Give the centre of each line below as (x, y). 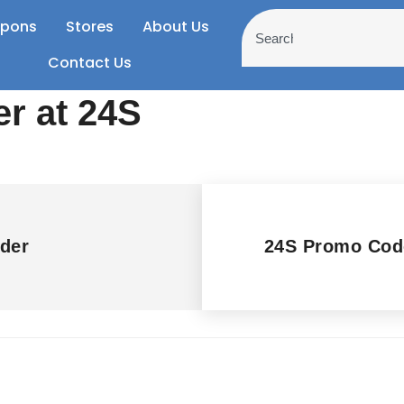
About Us (176, 27)
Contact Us (89, 63)
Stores (90, 27)
